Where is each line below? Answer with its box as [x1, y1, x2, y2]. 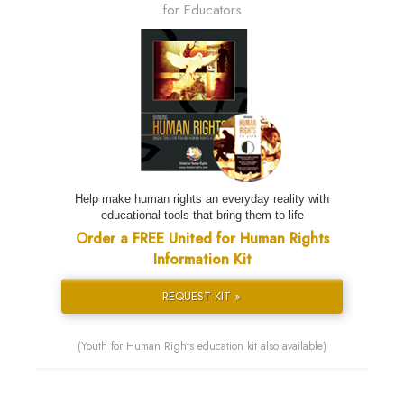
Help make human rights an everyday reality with [75, 192, 329, 207]
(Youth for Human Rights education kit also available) [78, 338, 326, 355]
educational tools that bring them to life [100, 208, 304, 223]
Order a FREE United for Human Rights [75, 228, 329, 250]
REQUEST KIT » [162, 288, 242, 306]
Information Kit [152, 249, 252, 271]
